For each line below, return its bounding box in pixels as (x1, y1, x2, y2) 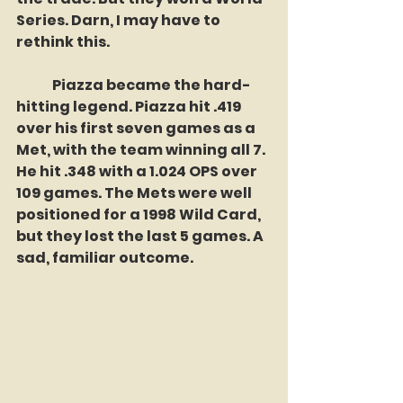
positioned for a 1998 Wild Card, (16, 204, 264, 225)
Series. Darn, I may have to (16, 10, 223, 31)
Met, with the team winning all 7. (16, 139, 268, 160)
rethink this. (16, 31, 110, 52)
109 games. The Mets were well (16, 183, 255, 203)
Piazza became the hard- (16, 75, 52, 95)
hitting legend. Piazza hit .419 (16, 96, 244, 117)
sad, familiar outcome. (16, 247, 196, 268)
